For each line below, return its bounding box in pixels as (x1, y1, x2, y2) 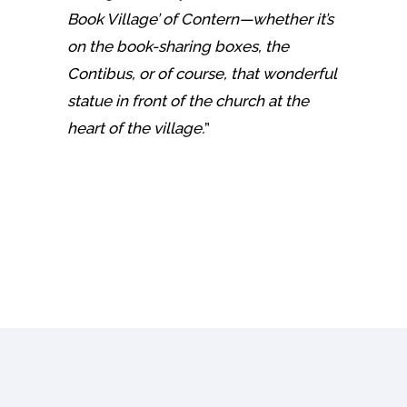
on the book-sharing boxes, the (67, 36, 289, 55)
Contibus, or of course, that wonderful (67, 64, 336, 83)
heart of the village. (67, 118, 204, 137)
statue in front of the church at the (67, 91, 309, 110)
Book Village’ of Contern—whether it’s (67, 9, 333, 28)
